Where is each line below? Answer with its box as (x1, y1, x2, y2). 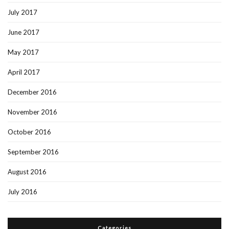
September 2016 (8, 148, 59, 156)
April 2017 (8, 68, 40, 77)
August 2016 (8, 168, 47, 176)
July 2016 (8, 188, 37, 196)
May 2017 (8, 48, 39, 57)
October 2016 (8, 128, 51, 136)
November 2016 (8, 108, 57, 117)
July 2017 (8, 8, 37, 17)
